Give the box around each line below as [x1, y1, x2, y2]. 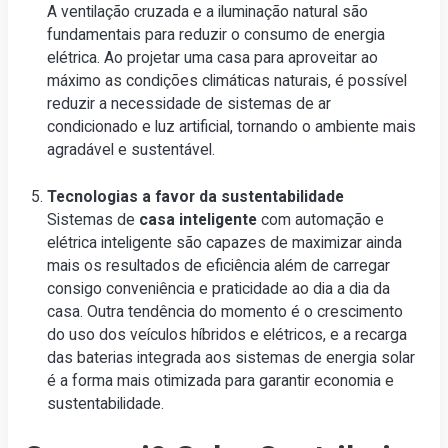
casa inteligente [139, 209, 262, 229]
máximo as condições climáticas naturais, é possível [47, 71, 408, 91]
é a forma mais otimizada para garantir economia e [47, 370, 395, 390]
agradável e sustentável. [47, 140, 216, 160]
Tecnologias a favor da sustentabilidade [47, 186, 345, 206]
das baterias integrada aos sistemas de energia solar [47, 347, 416, 367]
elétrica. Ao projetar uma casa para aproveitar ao [47, 48, 379, 68]
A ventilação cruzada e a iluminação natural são [47, 2, 369, 22]
